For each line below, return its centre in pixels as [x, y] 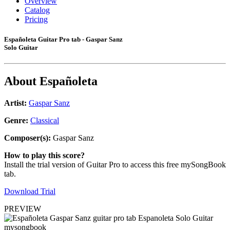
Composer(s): [27, 138]
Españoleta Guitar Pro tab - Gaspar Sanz [63, 40]
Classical [45, 121]
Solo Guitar [21, 48]
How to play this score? [44, 156]
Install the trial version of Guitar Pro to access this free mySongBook [115, 165]
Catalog [37, 10]
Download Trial [30, 191]
